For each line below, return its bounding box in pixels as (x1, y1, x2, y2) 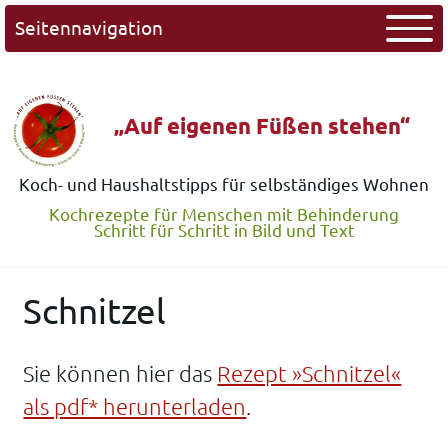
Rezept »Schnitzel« (217, 361, 402, 387)
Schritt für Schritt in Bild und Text (93, 220, 355, 240)
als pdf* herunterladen (23, 394, 247, 420)
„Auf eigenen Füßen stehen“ (114, 112, 410, 138)
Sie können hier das (23, 361, 218, 387)
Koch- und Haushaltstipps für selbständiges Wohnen (19, 175, 429, 195)
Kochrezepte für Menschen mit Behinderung (49, 204, 399, 224)
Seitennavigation (14, 16, 163, 39)
